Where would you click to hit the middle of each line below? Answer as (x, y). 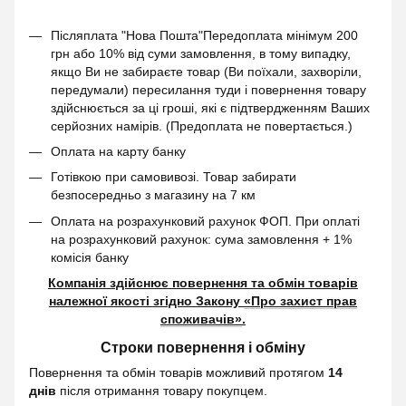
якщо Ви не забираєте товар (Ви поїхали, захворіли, (206, 71)
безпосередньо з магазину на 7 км (153, 195)
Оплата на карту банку (118, 151)
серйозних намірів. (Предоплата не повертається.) (202, 126)
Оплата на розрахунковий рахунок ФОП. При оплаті (205, 221)
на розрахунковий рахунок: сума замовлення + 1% (201, 239)
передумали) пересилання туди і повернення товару (208, 89)
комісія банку (90, 257)
